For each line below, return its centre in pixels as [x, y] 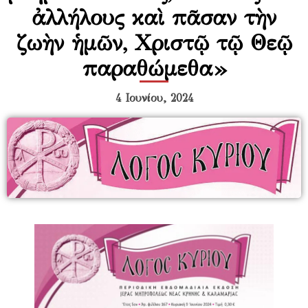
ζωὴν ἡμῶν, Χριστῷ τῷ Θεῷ [154, 43]
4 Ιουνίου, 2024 [154, 98]
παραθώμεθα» [154, 69]
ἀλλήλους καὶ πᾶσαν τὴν [154, 18]
